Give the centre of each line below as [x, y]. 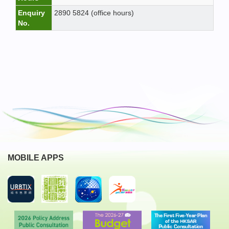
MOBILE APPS [36, 158]
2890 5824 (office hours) [94, 13]
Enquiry [31, 13]
